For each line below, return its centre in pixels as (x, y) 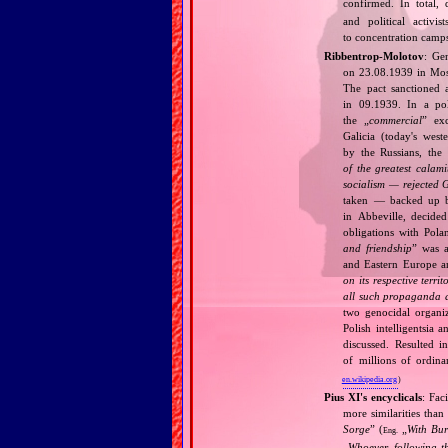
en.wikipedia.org (369, 379)
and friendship (378, 247)
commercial (396, 119)
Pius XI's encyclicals (373, 396)
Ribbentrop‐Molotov (373, 55)
